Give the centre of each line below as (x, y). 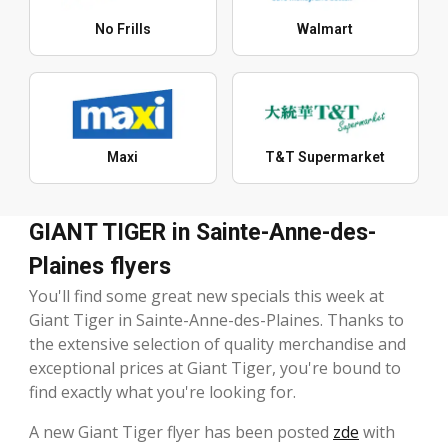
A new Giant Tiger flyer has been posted (181, 432)
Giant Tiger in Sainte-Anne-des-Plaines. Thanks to (216, 320)
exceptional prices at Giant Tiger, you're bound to (215, 368)
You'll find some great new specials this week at (206, 296)
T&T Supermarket (325, 157)
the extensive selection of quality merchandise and (217, 344)
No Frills (122, 29)
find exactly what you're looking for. (162, 392)
